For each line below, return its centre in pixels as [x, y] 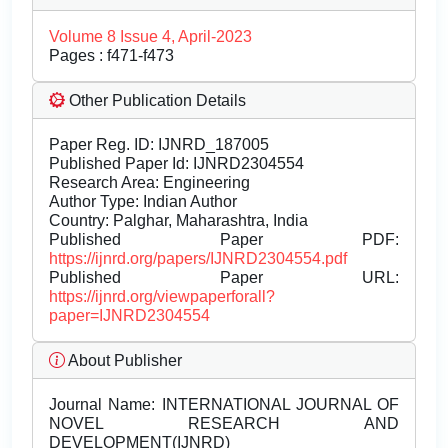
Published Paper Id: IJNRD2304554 [176, 164]
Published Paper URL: [224, 278]
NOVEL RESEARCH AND [224, 424]
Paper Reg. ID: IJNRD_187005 [159, 145]
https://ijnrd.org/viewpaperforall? [162, 297]
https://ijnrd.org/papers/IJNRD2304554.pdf [198, 259]
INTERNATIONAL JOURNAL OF [277, 405]
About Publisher [123, 361]
